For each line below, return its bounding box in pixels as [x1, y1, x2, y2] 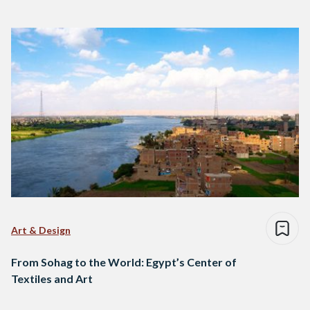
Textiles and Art [11, 272, 93, 286]
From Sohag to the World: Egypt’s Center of [11, 255, 237, 269]
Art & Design [11, 224, 71, 237]
